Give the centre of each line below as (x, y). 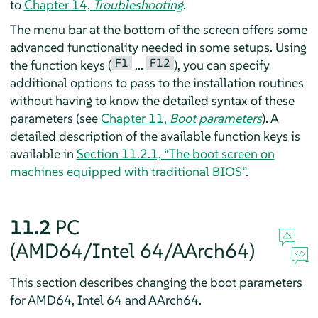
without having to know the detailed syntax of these (152, 100)
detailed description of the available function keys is (155, 136)
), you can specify (221, 65)
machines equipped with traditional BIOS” (127, 171)
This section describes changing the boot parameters (156, 282)
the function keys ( (60, 65)
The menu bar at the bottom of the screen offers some (158, 29)
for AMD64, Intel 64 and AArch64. (105, 300)
